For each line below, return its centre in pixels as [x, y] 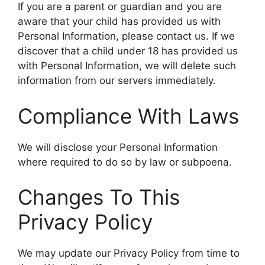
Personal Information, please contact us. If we [126, 36]
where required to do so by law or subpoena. [125, 162]
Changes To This [99, 197]
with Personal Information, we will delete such [127, 66]
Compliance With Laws [128, 116]
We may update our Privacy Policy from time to [129, 253]
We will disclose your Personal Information [118, 147]
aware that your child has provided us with [119, 21]
